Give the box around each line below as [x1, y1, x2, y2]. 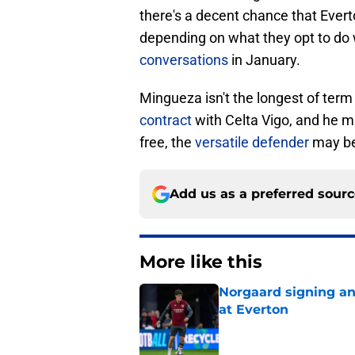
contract [139, 112, 192, 129]
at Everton [219, 302, 288, 318]
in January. [228, 52, 300, 69]
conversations [139, 52, 228, 69]
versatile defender [195, 134, 309, 151]
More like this [139, 251, 262, 273]
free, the [139, 134, 195, 151]
